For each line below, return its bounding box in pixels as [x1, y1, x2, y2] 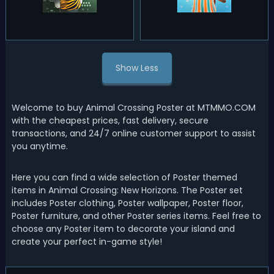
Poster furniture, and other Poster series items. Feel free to [11, 210, 261, 222]
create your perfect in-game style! [11, 235, 162, 248]
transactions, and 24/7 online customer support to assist [11, 127, 256, 139]
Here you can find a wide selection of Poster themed [11, 171, 237, 183]
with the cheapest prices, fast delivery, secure [11, 114, 209, 127]
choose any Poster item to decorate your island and [11, 223, 235, 235]
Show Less [115, 62, 158, 74]
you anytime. [11, 140, 68, 152]
